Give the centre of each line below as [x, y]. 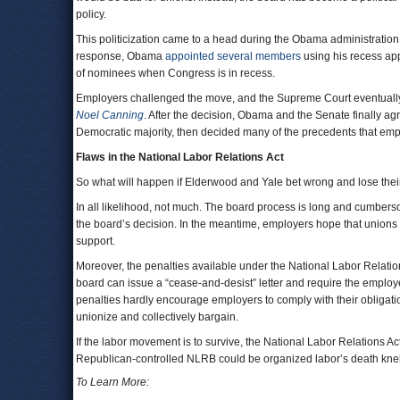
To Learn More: [112, 382]
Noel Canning [110, 115]
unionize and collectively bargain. [157, 317]
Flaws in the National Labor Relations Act [180, 157]
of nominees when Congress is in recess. [175, 73]
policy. [91, 14]
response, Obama [121, 56]
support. [96, 241]
